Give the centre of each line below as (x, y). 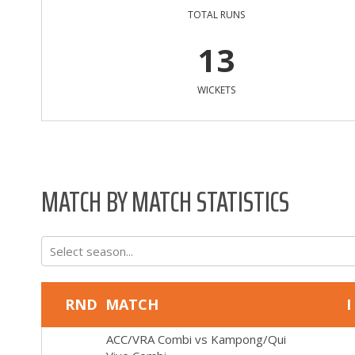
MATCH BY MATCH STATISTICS (165, 201)
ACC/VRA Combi (149, 339)
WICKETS (216, 90)
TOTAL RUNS (216, 14)
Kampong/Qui (248, 339)
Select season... (92, 250)
